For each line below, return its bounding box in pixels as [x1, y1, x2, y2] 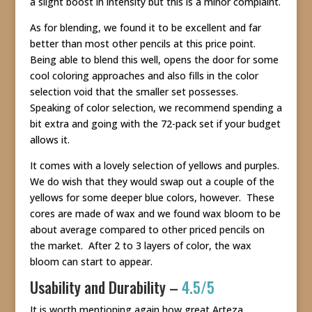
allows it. [29, 133, 72, 147]
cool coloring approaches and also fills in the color [29, 69, 258, 83]
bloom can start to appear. [29, 255, 153, 269]
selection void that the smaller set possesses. [29, 85, 241, 99]
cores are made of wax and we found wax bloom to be [29, 207, 281, 221]
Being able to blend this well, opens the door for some [29, 53, 279, 67]
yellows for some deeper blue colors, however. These [29, 191, 274, 205]
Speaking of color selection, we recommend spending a [29, 101, 282, 115]
